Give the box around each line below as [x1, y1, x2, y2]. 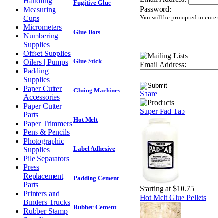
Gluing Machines [73, 87, 120, 94]
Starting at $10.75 [140, 184, 194, 193]
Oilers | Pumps [23, 58, 68, 66]
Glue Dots [73, 28, 100, 36]
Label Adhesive [73, 145, 115, 153]
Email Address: [140, 60, 186, 69]
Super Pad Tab [140, 107, 185, 115]
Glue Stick [73, 57, 102, 65]
